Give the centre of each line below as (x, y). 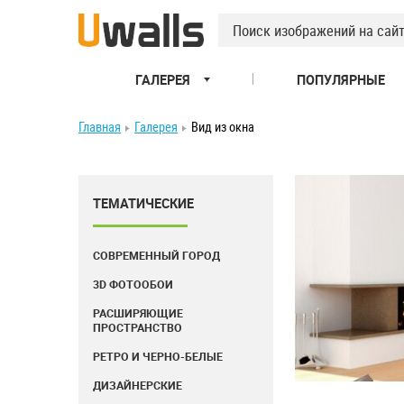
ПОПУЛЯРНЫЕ (340, 80)
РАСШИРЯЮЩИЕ (138, 313)
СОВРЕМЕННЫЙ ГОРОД (156, 256)
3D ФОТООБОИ (133, 285)
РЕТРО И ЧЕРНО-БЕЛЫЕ (158, 357)
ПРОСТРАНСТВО (138, 328)
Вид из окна (223, 127)
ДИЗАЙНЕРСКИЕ (138, 386)
